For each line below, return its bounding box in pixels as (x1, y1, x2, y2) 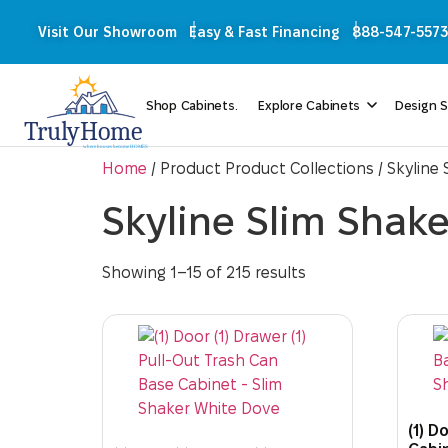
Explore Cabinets (258, 98, 361, 113)
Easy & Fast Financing (189, 24, 339, 41)
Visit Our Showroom (37, 24, 177, 41)
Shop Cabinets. (146, 98, 238, 113)
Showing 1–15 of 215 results (102, 264, 306, 282)
